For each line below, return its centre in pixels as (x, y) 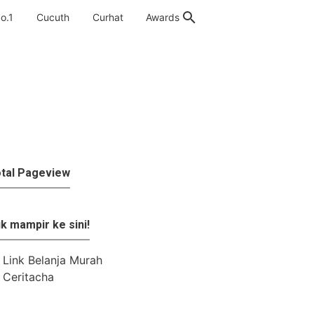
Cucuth (53, 17)
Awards (163, 17)
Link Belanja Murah (53, 260)
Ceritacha (28, 277)
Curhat (108, 17)
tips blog (36, 173)
